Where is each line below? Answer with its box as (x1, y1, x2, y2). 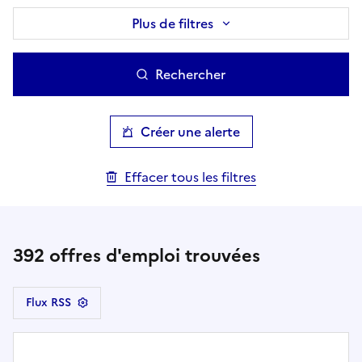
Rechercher (154, 64, 225, 84)
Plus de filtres (131, 13, 213, 33)
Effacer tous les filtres (124, 166, 256, 187)
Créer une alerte (140, 121, 240, 141)
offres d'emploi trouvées (44, 242, 260, 269)
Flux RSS (26, 293, 71, 311)
